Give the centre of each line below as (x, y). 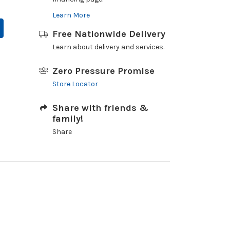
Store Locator (75, 84)
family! (68, 119)
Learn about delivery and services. (108, 47)
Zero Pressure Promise (103, 71)
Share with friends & (100, 108)
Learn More (71, 15)
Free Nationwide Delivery (109, 34)
